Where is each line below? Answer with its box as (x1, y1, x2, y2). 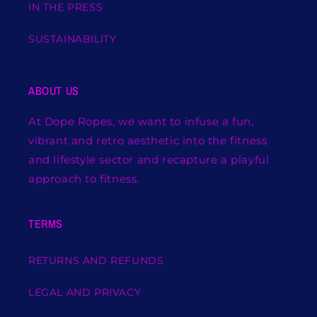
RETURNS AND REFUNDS (28, 253, 164, 267)
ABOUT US (28, 82, 79, 98)
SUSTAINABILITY (28, 32, 117, 45)
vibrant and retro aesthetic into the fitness (28, 133, 267, 147)
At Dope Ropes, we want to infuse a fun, (28, 114, 254, 128)
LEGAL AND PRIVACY (28, 285, 142, 299)
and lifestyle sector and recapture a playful (28, 152, 270, 166)
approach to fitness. (28, 171, 140, 185)
